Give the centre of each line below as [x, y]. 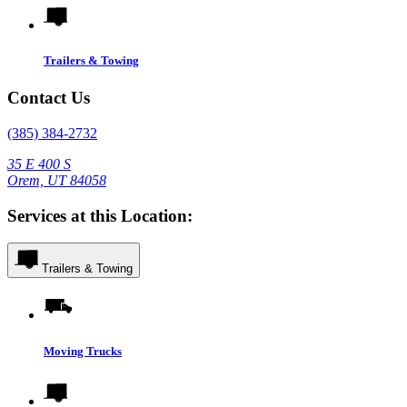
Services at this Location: [100, 215]
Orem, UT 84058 [57, 180]
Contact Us [49, 98]
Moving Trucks [83, 351]
